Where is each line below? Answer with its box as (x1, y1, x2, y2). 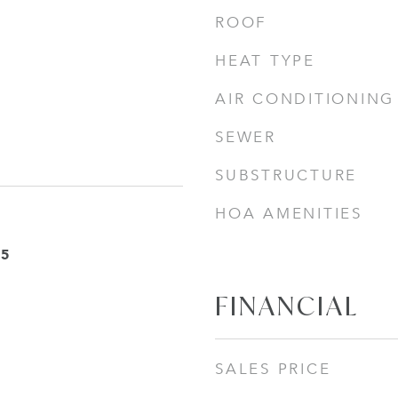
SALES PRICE (215, 360, 331, 378)
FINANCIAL (215, 289, 359, 322)
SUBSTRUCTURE (215, 166, 357, 185)
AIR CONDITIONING (215, 90, 394, 108)
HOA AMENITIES (215, 204, 362, 223)
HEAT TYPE (215, 52, 315, 70)
